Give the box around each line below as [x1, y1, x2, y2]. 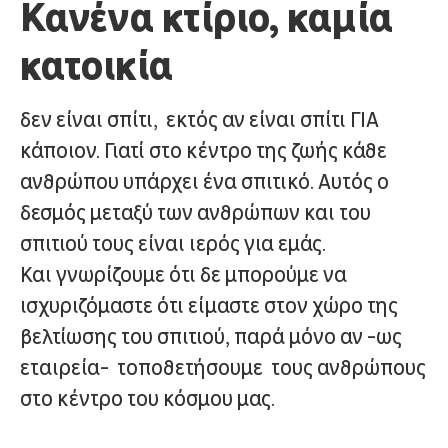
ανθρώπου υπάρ [20, 169, 171, 194]
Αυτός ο [318, 169, 389, 194]
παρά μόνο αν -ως [234, 324, 402, 349]
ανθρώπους [317, 355, 426, 380]
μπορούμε [225, 262, 323, 287]
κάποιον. [20, 138, 104, 163]
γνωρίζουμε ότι [56, 262, 200, 287]
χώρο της [312, 293, 398, 318]
